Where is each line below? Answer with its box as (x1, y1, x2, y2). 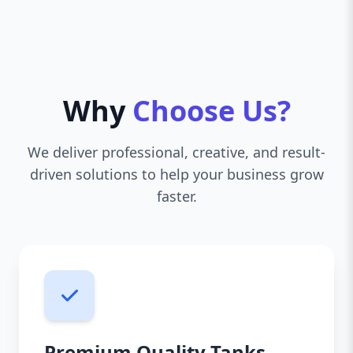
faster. (156, 187, 197, 206)
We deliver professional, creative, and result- (28, 143, 325, 162)
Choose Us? (132, 91, 291, 130)
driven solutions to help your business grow (29, 165, 324, 184)
